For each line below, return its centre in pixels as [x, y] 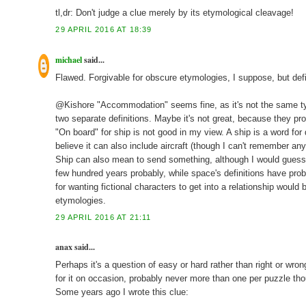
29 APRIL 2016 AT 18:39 [104, 30]
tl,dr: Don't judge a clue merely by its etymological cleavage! [175, 13]
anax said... [75, 247]
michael [69, 59]
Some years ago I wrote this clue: [122, 292]
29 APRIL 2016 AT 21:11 [103, 217]
